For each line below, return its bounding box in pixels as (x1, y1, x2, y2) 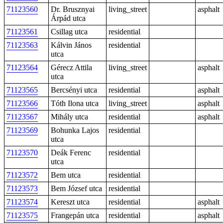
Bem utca (51, 171, 81, 179)
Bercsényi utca (51, 86, 97, 94)
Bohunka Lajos (51, 126, 99, 134)
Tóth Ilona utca (51, 99, 99, 108)
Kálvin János (51, 41, 92, 49)
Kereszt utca (51, 198, 90, 206)
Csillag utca (51, 27, 88, 36)
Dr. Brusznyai (51, 5, 95, 13)
